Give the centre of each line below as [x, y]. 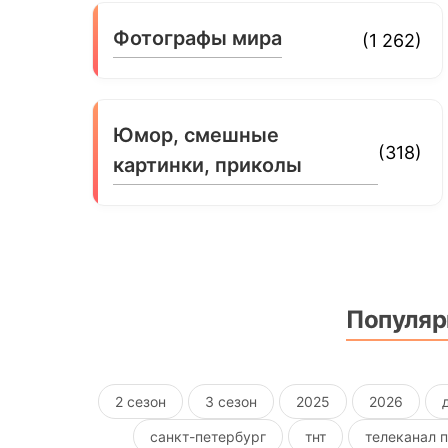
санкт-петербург [208, 436]
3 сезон [231, 401]
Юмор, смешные [196, 134]
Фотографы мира [198, 37]
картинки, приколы [208, 164]
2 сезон [141, 401]
